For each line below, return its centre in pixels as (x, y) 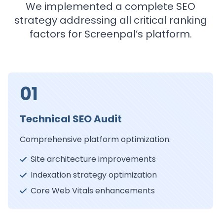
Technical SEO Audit (71, 119)
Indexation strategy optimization (94, 175)
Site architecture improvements (93, 159)
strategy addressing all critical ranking (110, 20)
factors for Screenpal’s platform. (110, 34)
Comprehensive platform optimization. (95, 140)
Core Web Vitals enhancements (93, 191)
